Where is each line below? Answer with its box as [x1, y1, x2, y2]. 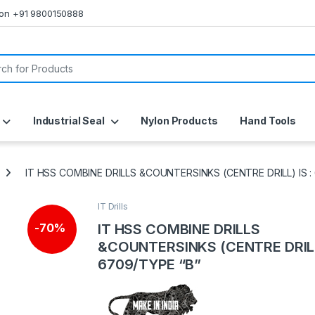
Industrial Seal [32, 115, 105, 127]
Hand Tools [240, 115, 296, 127]
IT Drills [98, 201, 128, 212]
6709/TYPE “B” [98, 256, 202, 274]
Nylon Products [141, 115, 218, 127]
